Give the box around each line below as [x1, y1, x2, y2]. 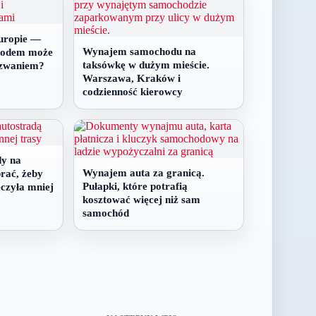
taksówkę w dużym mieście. [83, 59, 210, 71]
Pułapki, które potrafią [83, 180, 188, 192]
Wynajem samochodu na [83, 45, 197, 57]
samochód [83, 207, 130, 219]
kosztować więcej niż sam [83, 193, 201, 205]
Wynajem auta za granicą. [83, 166, 205, 178]
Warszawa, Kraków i [83, 72, 181, 84]
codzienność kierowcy [83, 85, 183, 97]
